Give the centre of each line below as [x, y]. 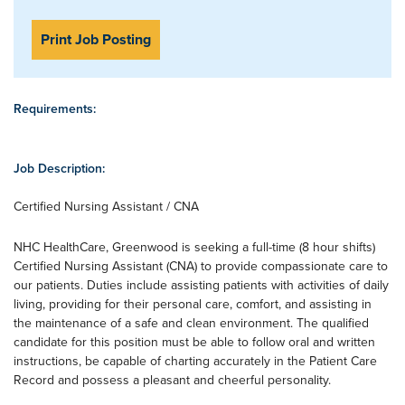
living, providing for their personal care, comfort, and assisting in [193, 304]
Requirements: [55, 108]
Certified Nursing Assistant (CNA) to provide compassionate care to [201, 266]
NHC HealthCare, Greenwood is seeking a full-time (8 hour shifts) [194, 247]
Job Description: [59, 168]
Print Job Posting [96, 39]
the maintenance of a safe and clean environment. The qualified [191, 323]
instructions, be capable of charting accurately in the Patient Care [195, 361]
